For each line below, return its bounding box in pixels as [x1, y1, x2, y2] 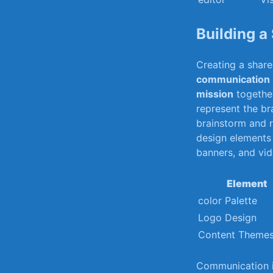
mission [196, 87, 233, 100]
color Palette [198, 194, 257, 207]
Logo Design [198, 211, 257, 224]
